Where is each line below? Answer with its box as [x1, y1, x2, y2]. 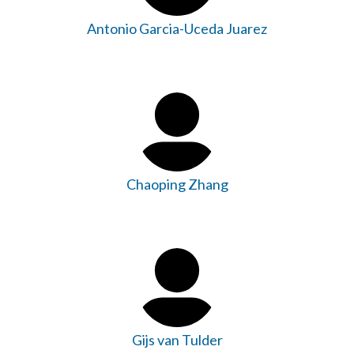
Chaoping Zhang [126, 175, 228, 193]
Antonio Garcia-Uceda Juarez [87, 19, 267, 37]
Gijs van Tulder [131, 330, 223, 348]
